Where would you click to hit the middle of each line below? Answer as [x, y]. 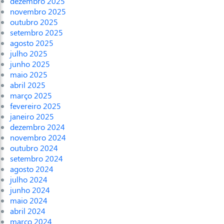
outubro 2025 [34, 22]
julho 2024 [29, 179]
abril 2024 [28, 211]
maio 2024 [29, 200]
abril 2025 [28, 85]
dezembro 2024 [37, 127]
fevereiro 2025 [35, 106]
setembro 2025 [36, 32]
